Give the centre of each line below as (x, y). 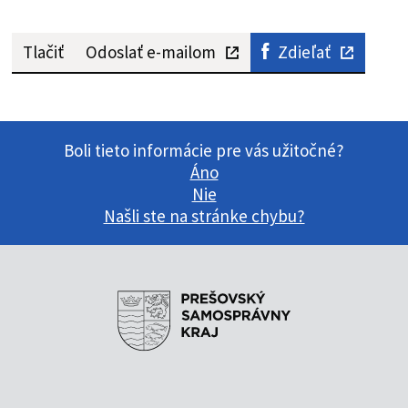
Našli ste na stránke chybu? (204, 216)
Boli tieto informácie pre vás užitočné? (204, 151)
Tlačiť (43, 52)
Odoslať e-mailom (150, 52)
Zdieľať (304, 52)
